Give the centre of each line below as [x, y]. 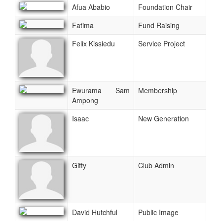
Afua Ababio [91, 7]
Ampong [85, 100]
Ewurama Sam [101, 90]
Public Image [158, 212]
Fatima [83, 25]
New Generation [164, 118]
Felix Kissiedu [93, 43]
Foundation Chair [165, 7]
